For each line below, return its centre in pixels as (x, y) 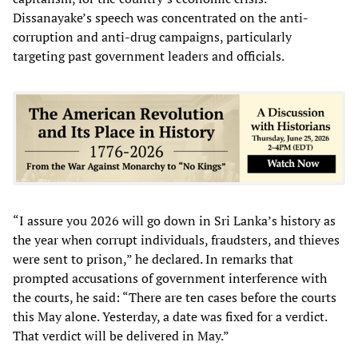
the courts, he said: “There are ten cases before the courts (175, 297)
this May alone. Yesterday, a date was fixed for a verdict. (170, 316)
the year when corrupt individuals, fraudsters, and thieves (176, 239)
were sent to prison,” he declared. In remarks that (153, 259)
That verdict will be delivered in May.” (121, 335)
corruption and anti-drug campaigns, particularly (152, 37)
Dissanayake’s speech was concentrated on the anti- (161, 18)
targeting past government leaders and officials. (149, 56)
